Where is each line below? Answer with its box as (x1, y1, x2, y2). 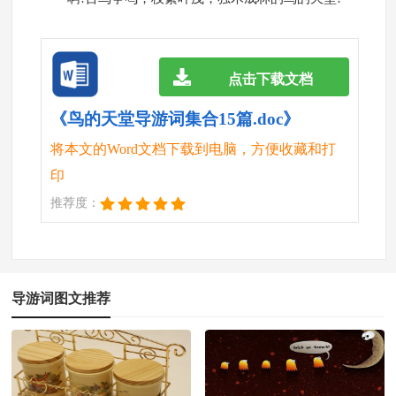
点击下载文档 (227, 71, 313, 87)
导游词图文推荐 (11, 291, 111, 307)
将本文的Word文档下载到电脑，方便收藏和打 (49, 141, 336, 157)
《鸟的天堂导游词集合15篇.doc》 (49, 110, 300, 129)
